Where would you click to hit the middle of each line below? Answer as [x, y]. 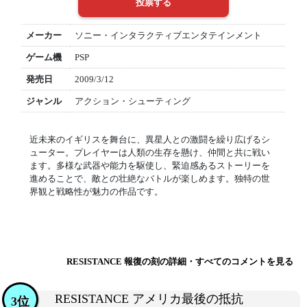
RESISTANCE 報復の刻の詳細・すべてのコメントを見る [180, 261]
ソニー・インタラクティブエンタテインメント [168, 35]
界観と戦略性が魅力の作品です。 [96, 192]
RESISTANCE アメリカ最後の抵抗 [149, 299]
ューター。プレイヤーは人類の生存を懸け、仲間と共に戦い [149, 152]
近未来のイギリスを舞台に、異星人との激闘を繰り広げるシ [149, 139]
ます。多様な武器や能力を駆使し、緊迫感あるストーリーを [149, 165]
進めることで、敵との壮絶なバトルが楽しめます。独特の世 [149, 179]
